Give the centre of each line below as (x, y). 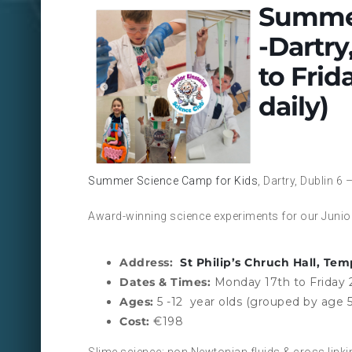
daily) (293, 106)
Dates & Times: (165, 282)
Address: (150, 263)
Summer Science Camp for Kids (173, 181)
